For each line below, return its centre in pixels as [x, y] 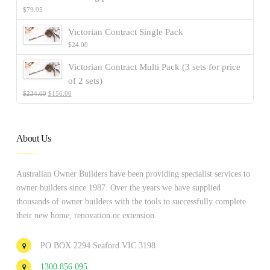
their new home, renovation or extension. [86, 215]
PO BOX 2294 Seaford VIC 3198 [98, 245]
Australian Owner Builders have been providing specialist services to [133, 174]
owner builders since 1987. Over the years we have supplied [118, 187]
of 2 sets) [85, 80]
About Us [33, 138]
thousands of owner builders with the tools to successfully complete [131, 201]
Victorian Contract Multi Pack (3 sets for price [154, 66]
